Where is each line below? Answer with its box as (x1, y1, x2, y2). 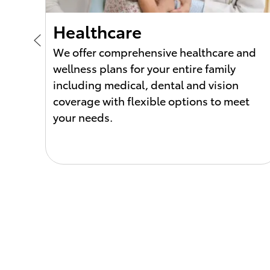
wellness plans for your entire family (53, 60, 236, 76)
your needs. (53, 108, 113, 125)
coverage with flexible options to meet (53, 92, 250, 108)
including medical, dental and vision (53, 76, 239, 92)
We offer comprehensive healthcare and (53, 43, 256, 60)
